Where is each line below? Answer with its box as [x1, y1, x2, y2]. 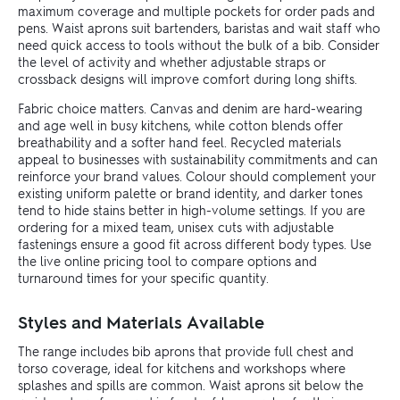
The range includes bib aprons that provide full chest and [18, 343, 354, 360]
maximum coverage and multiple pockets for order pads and [18, 3, 375, 20]
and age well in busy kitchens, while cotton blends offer [18, 117, 343, 134]
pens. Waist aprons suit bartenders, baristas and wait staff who [18, 20, 380, 37]
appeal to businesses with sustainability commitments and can [18, 151, 378, 168]
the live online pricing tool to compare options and [18, 253, 317, 270]
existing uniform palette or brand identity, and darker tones [18, 185, 362, 202]
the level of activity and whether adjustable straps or [18, 54, 326, 71]
